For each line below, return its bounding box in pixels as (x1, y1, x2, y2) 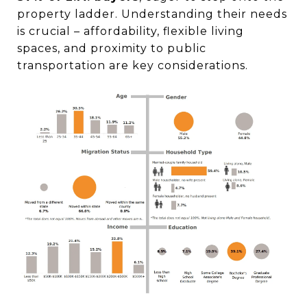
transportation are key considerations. (17, 58, 248, 72)
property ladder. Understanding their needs (17, 7, 287, 21)
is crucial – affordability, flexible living (17, 24, 244, 38)
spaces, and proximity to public (17, 41, 206, 55)
